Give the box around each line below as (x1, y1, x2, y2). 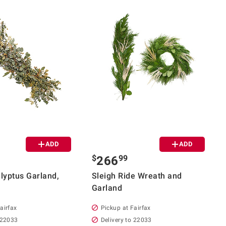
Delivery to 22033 (100, 216, 152, 223)
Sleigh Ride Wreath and (91, 171, 182, 181)
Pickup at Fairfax (100, 204, 151, 211)
